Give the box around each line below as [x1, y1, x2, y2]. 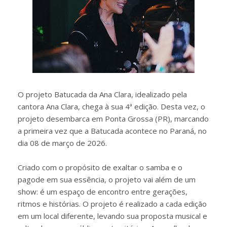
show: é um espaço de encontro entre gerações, [18, 186, 187, 197]
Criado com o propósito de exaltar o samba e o [18, 162, 182, 172]
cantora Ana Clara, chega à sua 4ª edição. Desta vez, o [18, 101, 205, 111]
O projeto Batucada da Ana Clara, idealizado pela [18, 89, 187, 99]
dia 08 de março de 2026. [18, 138, 107, 148]
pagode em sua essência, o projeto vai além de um [18, 174, 196, 184]
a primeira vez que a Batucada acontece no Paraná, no [18, 126, 207, 136]
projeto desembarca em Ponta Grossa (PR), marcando [18, 113, 209, 124]
